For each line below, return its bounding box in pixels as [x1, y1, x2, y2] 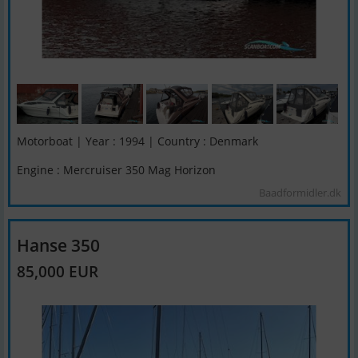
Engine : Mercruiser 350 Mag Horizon [17, 161, 216, 177]
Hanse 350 [17, 233, 100, 257]
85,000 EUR [17, 260, 98, 282]
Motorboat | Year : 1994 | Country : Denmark [17, 133, 258, 149]
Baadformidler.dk [259, 185, 341, 200]
